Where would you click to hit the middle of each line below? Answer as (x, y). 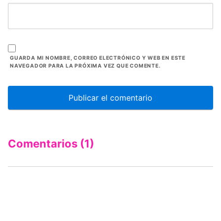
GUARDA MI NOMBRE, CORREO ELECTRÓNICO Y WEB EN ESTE (98, 58)
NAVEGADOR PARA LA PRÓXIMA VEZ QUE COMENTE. (85, 66)
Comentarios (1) (51, 143)
